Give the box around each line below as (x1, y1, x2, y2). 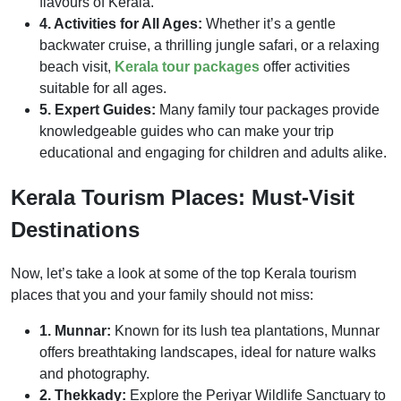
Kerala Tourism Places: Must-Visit (11, 184, 354, 209)
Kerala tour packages (115, 58, 260, 74)
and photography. (39, 366, 149, 382)
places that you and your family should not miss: (11, 287, 313, 303)
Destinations (11, 217, 140, 242)
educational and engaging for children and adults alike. (39, 144, 387, 160)
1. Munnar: (39, 323, 111, 339)
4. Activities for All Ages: (39, 15, 202, 31)
